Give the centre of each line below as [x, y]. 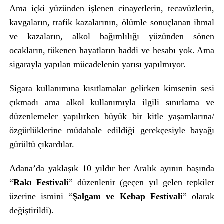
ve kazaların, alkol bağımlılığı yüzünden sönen [112, 36]
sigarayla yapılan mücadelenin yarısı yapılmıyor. [97, 64]
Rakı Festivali [41, 182]
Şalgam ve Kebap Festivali [128, 196]
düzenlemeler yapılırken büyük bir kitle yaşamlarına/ [112, 116]
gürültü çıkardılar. [42, 144]
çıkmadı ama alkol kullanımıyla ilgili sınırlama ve [112, 102]
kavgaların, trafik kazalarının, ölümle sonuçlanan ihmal [112, 22]
